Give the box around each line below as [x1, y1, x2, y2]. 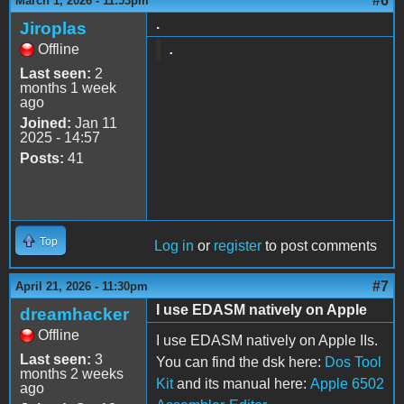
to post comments [262, 237, 377, 253]
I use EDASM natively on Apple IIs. [156, 332, 378, 348]
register [214, 237, 262, 253]
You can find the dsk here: [156, 353, 325, 370]
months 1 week [20, 79, 116, 96]
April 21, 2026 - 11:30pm [15, 279, 148, 293]
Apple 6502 [310, 375, 384, 391]
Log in [154, 237, 194, 253]
